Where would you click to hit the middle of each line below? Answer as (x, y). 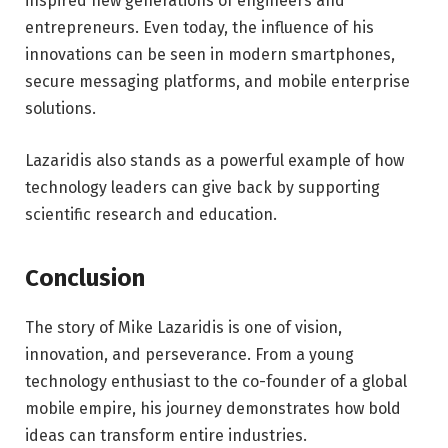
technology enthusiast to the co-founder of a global (216, 381)
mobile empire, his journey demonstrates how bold (213, 408)
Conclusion (85, 277)
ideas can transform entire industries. (166, 435)
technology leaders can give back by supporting (202, 187)
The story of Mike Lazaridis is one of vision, (183, 327)
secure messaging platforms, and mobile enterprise (217, 81)
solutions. (60, 108)
